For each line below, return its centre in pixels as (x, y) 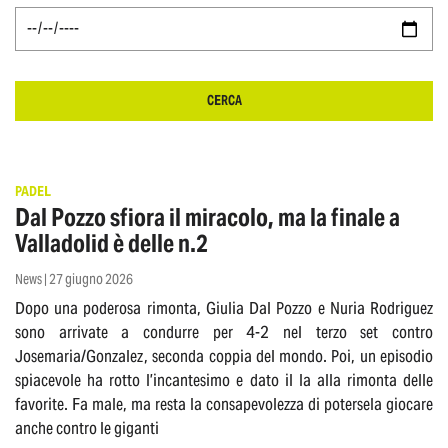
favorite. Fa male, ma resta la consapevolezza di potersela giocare (224, 404)
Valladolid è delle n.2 (111, 244)
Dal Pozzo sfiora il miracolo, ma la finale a (207, 218)
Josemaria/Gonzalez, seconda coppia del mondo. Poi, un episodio (224, 356)
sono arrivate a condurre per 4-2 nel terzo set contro (224, 332)
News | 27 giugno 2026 (74, 279)
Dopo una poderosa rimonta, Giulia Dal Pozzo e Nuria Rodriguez (224, 308)
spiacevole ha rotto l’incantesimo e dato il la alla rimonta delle (224, 380)
